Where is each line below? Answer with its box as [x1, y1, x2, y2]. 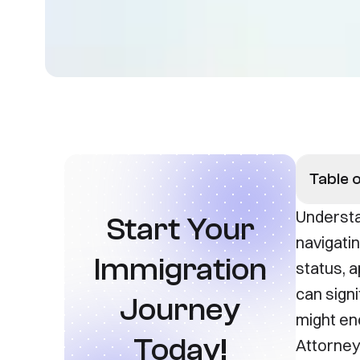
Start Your [105, 211, 255, 247]
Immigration [93, 251, 267, 288]
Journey [120, 291, 240, 328]
